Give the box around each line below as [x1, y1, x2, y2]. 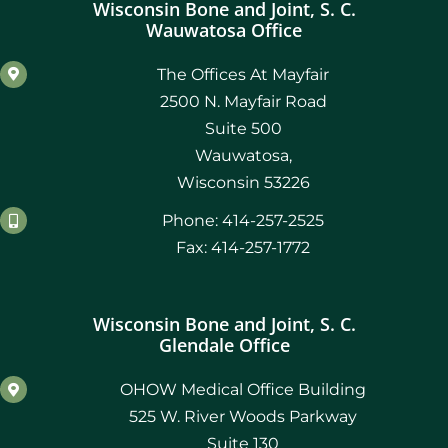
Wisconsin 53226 [176, 172, 310, 192]
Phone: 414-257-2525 [162, 210, 325, 230]
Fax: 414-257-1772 [176, 237, 311, 257]
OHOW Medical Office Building [120, 380, 367, 400]
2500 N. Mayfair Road [159, 91, 327, 111]
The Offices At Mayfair [157, 64, 330, 84]
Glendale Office [158, 333, 290, 358]
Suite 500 [204, 118, 282, 138]
